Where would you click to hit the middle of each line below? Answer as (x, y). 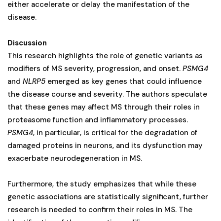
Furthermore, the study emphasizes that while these (102, 184)
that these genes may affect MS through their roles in (104, 107)
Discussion (27, 43)
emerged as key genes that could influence (124, 81)
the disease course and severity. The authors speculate (107, 94)
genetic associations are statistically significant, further (108, 197)
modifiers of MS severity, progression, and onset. (95, 68)
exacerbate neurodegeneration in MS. (75, 158)
